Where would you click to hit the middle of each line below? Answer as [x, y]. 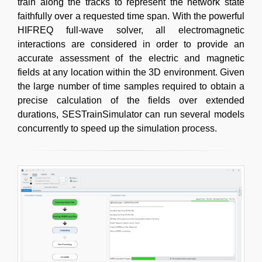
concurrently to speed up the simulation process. [117, 128]
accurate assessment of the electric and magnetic [131, 58]
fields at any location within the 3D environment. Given [131, 72]
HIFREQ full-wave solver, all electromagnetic [131, 30]
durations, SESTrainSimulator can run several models [131, 114]
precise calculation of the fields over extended [131, 100]
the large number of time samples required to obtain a [131, 86]
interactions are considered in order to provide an [131, 44]
